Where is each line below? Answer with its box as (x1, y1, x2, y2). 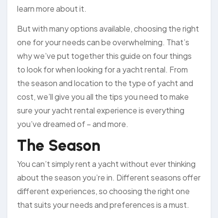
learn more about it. (17, 3, 87, 14)
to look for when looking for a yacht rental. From (17, 64, 188, 74)
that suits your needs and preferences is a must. (17, 200, 189, 210)
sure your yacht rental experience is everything (17, 105, 184, 115)
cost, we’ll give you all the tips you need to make (17, 91, 189, 102)
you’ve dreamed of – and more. (17, 118, 128, 129)
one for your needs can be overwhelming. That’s (17, 36, 189, 47)
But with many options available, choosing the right (17, 23, 199, 34)
